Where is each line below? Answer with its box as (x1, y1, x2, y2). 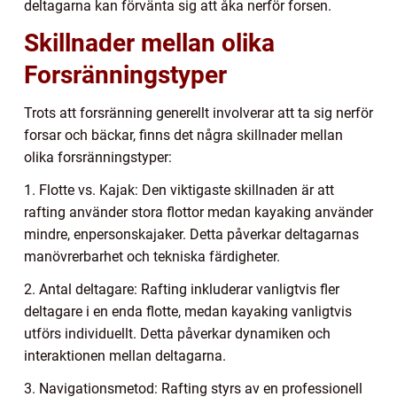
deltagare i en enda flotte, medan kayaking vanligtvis (24, 303, 352, 321)
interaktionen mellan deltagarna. (24, 347, 226, 365)
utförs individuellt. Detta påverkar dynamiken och (24, 325, 331, 343)
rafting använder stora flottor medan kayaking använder (24, 204, 373, 222)
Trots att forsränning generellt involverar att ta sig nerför (24, 105, 373, 122)
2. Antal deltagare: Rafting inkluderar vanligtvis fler (24, 281, 339, 299)
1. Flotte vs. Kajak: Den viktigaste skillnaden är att (24, 182, 334, 199)
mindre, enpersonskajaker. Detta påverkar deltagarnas (24, 226, 359, 244)
